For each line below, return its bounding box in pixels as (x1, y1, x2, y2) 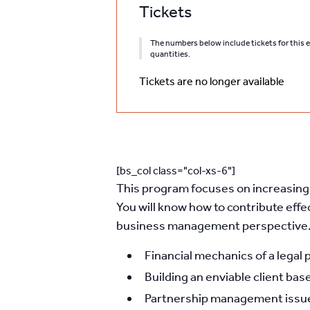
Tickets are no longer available (139, 75, 284, 88)
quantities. (150, 49, 190, 59)
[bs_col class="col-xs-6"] (116, 164, 235, 177)
